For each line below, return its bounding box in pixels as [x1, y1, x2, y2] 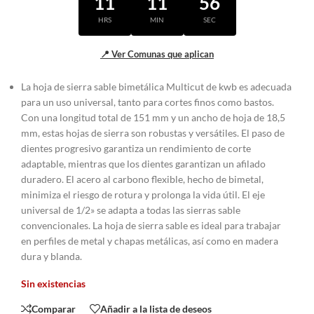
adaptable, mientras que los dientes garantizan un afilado [21, 158, 266, 170]
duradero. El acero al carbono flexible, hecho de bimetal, [21, 173, 264, 186]
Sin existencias [21, 278, 86, 290]
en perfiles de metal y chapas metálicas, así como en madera [21, 235, 278, 247]
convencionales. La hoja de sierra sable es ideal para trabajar [21, 219, 281, 232]
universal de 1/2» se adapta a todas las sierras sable [21, 204, 240, 217]
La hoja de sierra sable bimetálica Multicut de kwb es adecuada [21, 81, 292, 93]
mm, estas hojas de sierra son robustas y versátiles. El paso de [21, 127, 285, 139]
